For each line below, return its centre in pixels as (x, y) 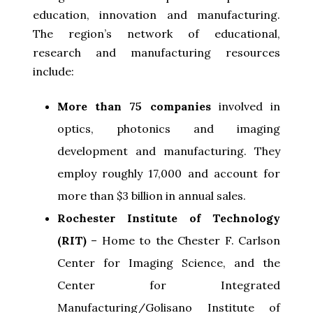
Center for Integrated (169, 285)
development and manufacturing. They (169, 151)
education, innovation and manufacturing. (156, 14)
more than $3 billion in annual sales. (152, 195)
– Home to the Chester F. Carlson (183, 240)
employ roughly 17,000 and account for (169, 173)
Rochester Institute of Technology (169, 218)
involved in (246, 106)
